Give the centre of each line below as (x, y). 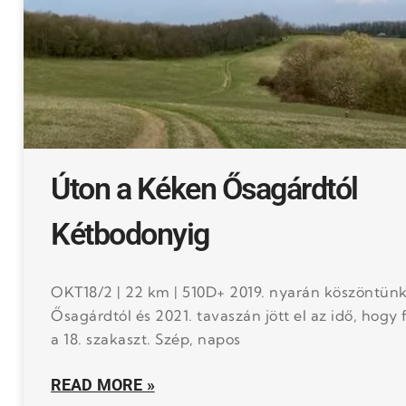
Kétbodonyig (130, 234)
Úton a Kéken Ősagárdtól (204, 188)
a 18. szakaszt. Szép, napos (146, 338)
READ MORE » (103, 385)
